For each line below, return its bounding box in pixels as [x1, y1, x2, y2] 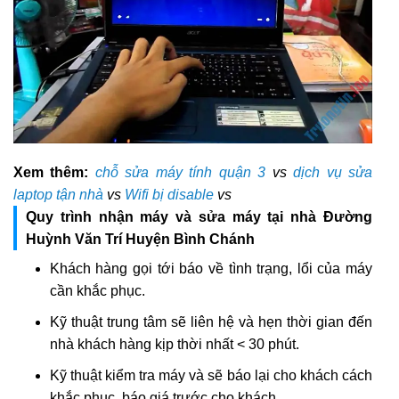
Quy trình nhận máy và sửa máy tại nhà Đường [26, 209, 372, 225]
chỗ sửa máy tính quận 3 [94, 165, 266, 181]
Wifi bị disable [125, 187, 214, 203]
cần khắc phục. [49, 283, 145, 299]
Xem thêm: [13, 165, 89, 181]
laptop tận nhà [13, 187, 103, 203]
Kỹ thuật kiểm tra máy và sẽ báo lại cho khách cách [49, 367, 372, 383]
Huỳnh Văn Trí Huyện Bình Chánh [26, 232, 255, 248]
